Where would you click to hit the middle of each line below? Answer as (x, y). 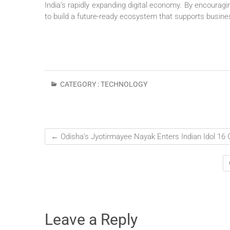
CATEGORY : (80, 84)
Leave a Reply (91, 220)
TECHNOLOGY (124, 84)
